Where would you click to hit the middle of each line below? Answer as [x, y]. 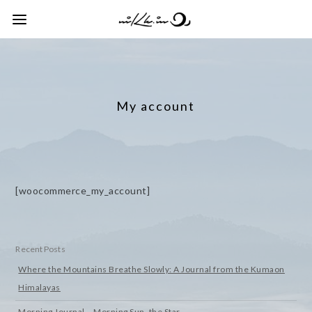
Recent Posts [40, 249]
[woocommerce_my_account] [83, 190]
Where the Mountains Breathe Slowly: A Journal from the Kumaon [151, 269]
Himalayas [39, 287]
